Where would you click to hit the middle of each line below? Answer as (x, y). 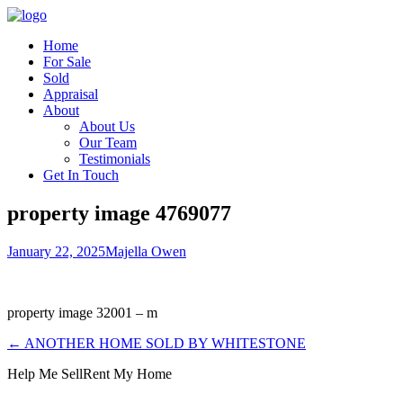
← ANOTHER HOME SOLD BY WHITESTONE (157, 343)
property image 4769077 (119, 213)
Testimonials (115, 159)
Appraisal (71, 94)
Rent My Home (127, 373)
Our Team (108, 143)
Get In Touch (81, 175)
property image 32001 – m (82, 312)
